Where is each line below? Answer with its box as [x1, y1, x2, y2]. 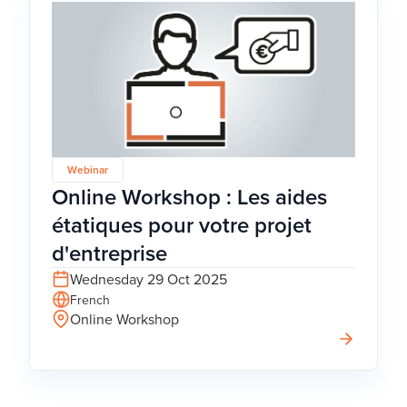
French [70, 290, 110, 309]
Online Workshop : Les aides [52, 180, 327, 213]
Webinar [67, 161, 108, 177]
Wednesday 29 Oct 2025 [70, 268, 227, 289]
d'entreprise [52, 236, 167, 269]
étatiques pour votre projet [52, 208, 312, 241]
